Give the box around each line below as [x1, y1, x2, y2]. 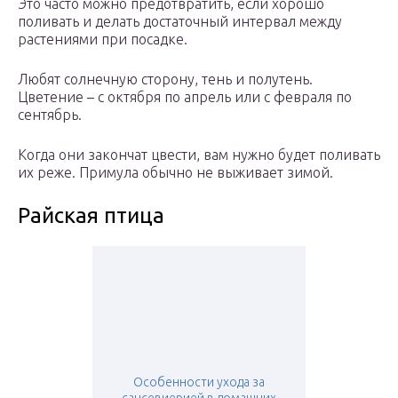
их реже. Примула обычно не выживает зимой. [18, 164, 333, 181]
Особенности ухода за [133, 375, 265, 390]
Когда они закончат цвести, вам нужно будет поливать [18, 147, 380, 163]
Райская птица [18, 203, 164, 228]
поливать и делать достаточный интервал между [18, 13, 342, 30]
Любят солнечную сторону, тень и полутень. [18, 71, 313, 88]
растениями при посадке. [18, 31, 187, 48]
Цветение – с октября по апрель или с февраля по [18, 89, 352, 106]
